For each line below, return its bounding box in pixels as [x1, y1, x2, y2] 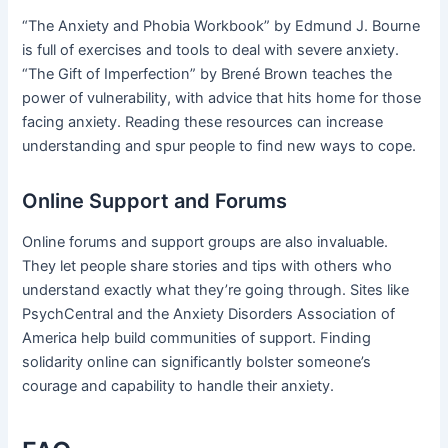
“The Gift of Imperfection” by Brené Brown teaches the [22, 64, 393, 83]
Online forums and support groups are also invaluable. [22, 232, 389, 251]
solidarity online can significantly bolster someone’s [22, 352, 372, 371]
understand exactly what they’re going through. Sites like [22, 280, 410, 299]
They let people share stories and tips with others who [22, 256, 393, 275]
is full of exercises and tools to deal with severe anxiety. [22, 40, 400, 59]
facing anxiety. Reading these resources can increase [22, 112, 384, 131]
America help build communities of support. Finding [22, 328, 372, 347]
